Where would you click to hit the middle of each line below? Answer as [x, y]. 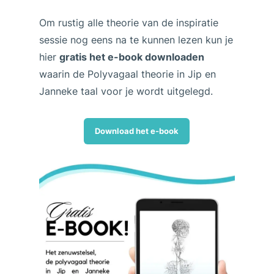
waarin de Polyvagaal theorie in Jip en [127, 74]
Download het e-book [137, 131]
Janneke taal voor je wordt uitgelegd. [126, 91]
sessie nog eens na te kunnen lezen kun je [136, 40]
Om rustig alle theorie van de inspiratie [128, 23]
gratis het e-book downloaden [131, 57]
